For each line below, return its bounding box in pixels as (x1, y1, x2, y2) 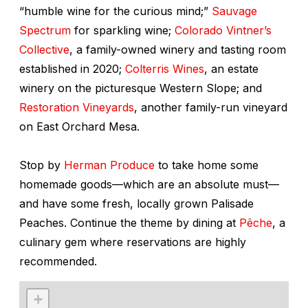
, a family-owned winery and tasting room (69, 42, 286, 56)
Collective (19, 42, 69, 56)
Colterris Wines (125, 61, 204, 76)
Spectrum (19, 23, 71, 37)
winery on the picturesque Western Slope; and (19, 80, 262, 95)
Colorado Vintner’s (175, 23, 272, 37)
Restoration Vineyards (19, 100, 134, 114)
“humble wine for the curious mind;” (19, 3, 212, 18)
